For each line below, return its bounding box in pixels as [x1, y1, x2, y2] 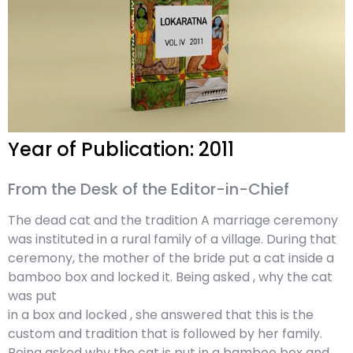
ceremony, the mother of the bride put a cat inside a [8, 249, 334, 268]
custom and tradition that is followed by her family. [8, 325, 322, 344]
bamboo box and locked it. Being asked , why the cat [8, 268, 333, 287]
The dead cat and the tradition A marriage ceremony [8, 211, 338, 230]
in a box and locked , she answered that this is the [8, 306, 314, 325]
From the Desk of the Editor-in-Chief [8, 178, 289, 201]
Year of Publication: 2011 [8, 136, 234, 163]
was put [8, 287, 57, 306]
